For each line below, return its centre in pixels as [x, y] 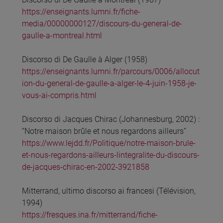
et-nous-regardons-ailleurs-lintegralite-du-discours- [111, 155]
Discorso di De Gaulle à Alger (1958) [85, 60]
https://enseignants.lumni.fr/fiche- [81, 12]
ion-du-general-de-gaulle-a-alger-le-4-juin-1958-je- [109, 84]
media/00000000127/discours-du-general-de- [102, 24]
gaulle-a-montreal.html [62, 36]
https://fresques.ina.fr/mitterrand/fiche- [90, 215]
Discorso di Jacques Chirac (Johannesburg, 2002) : [111, 119]
